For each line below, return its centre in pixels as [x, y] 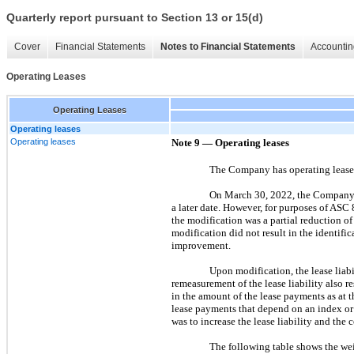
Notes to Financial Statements [228, 47]
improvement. [201, 245]
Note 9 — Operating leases [230, 142]
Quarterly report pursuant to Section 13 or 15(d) [135, 18]
